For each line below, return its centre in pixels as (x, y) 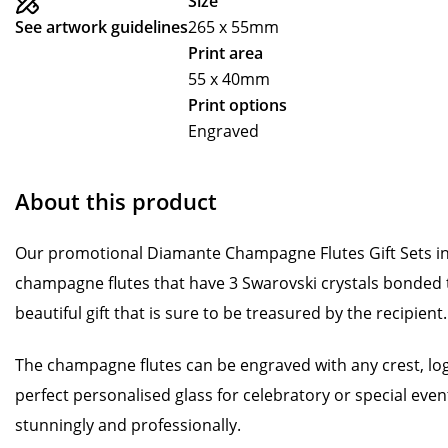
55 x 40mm (229, 79)
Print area (225, 53)
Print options (237, 105)
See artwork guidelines (101, 27)
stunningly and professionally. (128, 425)
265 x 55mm (233, 27)
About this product (116, 201)
